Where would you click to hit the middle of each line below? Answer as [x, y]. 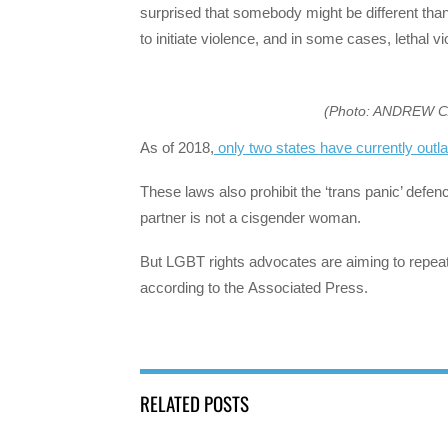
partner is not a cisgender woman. [250, 217]
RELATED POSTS [194, 403]
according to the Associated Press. [254, 288]
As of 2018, [177, 147]
